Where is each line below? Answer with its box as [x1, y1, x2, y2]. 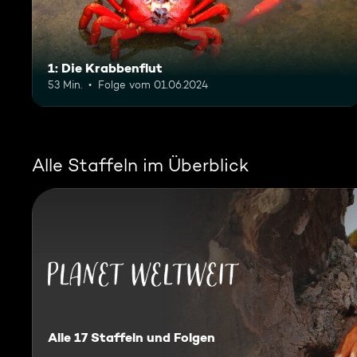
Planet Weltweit [48, 288, 146, 304]
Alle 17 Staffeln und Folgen [48, 329, 215, 346]
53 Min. [48, 77, 82, 91]
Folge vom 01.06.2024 [98, 77, 208, 91]
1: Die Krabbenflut [48, 59, 163, 76]
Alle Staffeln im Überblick [32, 154, 249, 175]
